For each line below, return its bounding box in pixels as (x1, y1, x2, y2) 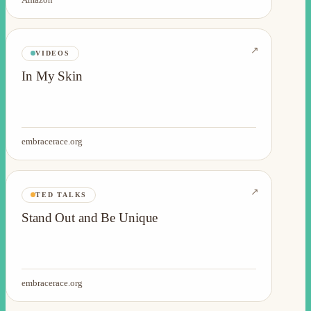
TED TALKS (35, 190, 87, 199)
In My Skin (22, 68, 83, 83)
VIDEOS (35, 49, 70, 57)
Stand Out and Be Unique (22, 210, 158, 225)
